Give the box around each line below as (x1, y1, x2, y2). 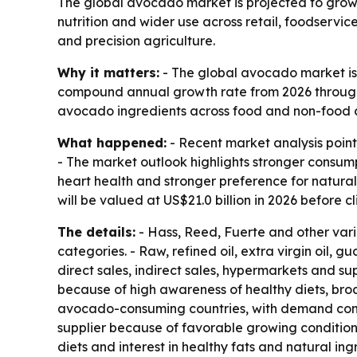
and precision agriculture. (57, 32, 215, 49)
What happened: (57, 134, 167, 151)
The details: (57, 223, 135, 240)
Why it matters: (57, 64, 159, 80)
